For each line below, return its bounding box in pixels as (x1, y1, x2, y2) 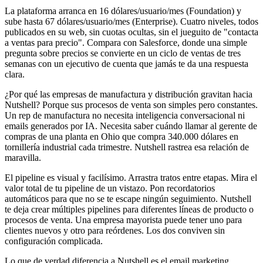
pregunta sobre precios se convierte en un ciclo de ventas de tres (5, 48, 241, 59)
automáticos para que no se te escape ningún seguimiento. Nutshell (5, 194, 251, 204)
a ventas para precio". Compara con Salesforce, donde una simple (5, 38, 247, 48)
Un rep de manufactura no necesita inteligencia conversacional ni (5, 110, 245, 121)
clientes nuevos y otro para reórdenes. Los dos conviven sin (5, 225, 225, 236)
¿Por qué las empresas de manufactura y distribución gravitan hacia (5, 89, 252, 100)
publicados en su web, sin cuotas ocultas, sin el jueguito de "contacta (5, 27, 258, 38)
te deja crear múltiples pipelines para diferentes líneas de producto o (5, 204, 254, 215)
